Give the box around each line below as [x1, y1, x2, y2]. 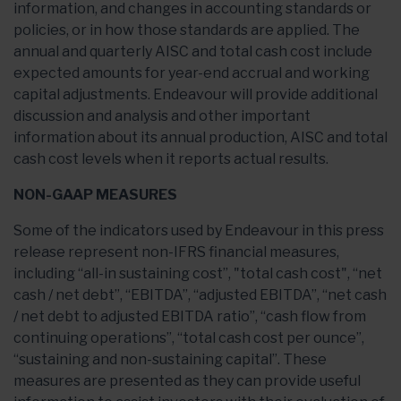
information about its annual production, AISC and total [13, 128, 388, 146]
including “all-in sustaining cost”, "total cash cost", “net [13, 264, 382, 282]
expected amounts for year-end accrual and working [13, 64, 370, 81]
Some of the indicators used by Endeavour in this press [13, 221, 384, 239]
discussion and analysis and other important [13, 107, 311, 124]
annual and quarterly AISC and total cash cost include [13, 42, 372, 60]
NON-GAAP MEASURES [13, 185, 177, 203]
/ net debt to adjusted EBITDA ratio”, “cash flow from [13, 307, 366, 325]
